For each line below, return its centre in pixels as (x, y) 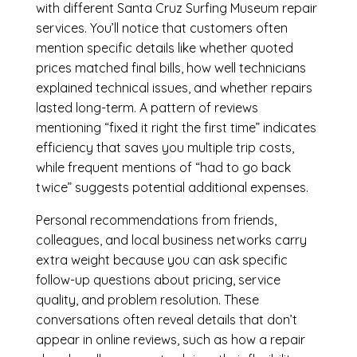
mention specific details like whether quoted (164, 48)
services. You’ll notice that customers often (161, 28)
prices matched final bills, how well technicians (171, 68)
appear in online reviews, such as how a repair (170, 340)
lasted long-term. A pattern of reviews (147, 108)
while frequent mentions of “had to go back (163, 168)
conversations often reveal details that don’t (166, 320)
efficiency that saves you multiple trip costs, (165, 148)
